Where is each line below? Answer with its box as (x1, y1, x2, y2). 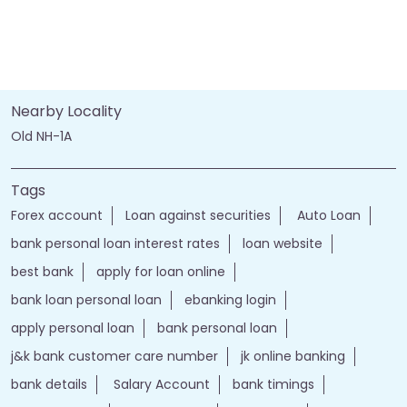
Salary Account (110, 374, 210, 393)
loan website (243, 233, 323, 253)
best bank (11, 262, 74, 281)
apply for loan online (96, 262, 225, 281)
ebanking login (184, 290, 276, 309)
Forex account (11, 205, 103, 224)
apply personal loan (11, 318, 134, 337)
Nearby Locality (11, 100, 122, 122)
